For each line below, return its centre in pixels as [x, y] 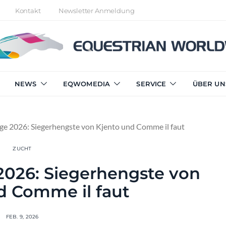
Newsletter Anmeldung [96, 11]
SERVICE [151, 83]
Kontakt [28, 11]
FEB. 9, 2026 [22, 217]
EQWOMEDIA [87, 83]
